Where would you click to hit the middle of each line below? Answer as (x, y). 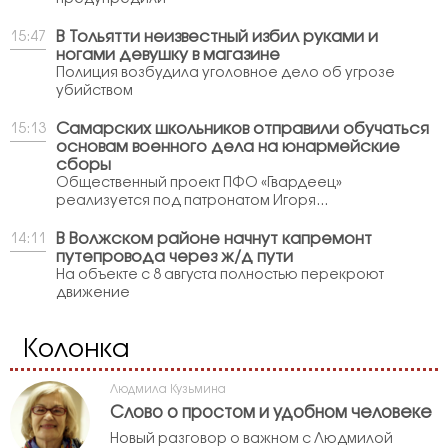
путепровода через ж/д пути (174, 257)
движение (93, 293)
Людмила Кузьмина (168, 389)
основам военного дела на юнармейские (228, 147)
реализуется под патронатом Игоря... (192, 201)
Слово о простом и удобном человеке (271, 413)
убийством (94, 91)
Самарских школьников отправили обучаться (242, 129)
